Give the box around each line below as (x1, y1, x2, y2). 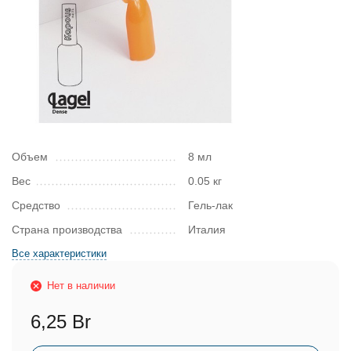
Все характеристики (12, 248, 107, 259)
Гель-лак (188, 199, 233, 212)
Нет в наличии (47, 280, 115, 291)
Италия (188, 223, 226, 236)
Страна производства (12, 223, 122, 236)
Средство (12, 199, 60, 212)
